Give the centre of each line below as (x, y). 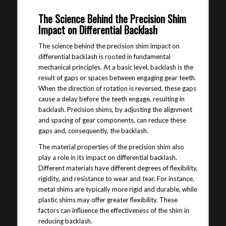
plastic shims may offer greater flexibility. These (108, 200)
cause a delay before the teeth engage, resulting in (111, 99)
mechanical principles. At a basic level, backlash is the (116, 67)
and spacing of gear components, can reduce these (112, 120)
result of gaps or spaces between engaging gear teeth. (117, 78)
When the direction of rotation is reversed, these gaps (117, 89)
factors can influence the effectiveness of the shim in (114, 211)
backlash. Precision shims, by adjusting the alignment (115, 110)
